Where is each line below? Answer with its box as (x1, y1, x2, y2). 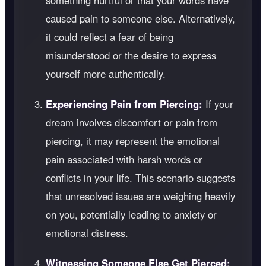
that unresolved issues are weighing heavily (46, 189, 235, 204)
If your (202, 97, 233, 112)
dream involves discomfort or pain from (46, 115, 217, 130)
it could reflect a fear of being (46, 30, 173, 45)
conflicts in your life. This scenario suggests (46, 170, 235, 185)
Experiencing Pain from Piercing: (46, 97, 202, 112)
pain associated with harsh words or (46, 152, 202, 167)
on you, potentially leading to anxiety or (46, 207, 217, 222)
